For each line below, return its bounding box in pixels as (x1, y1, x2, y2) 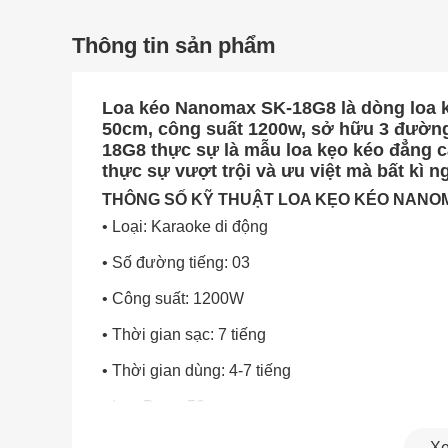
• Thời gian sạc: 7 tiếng (102, 326, 266, 343)
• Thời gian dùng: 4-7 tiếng (102, 362, 291, 379)
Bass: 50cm (139, 398, 226, 415)
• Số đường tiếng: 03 (102, 254, 250, 271)
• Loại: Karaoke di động (102, 218, 268, 235)
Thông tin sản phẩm (72, 33, 276, 58)
